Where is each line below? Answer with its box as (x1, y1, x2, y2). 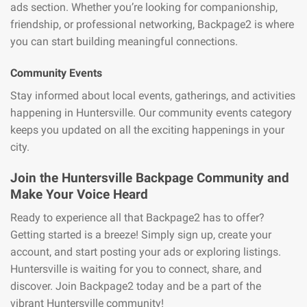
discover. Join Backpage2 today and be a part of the (10, 280, 261, 293)
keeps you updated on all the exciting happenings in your (10, 123, 284, 136)
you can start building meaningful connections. (10, 35, 238, 49)
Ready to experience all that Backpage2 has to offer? (10, 211, 265, 225)
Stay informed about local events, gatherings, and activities (10, 88, 295, 102)
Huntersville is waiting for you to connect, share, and (10, 262, 262, 276)
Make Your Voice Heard (10, 186, 148, 202)
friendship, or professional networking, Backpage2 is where (10, 18, 294, 32)
